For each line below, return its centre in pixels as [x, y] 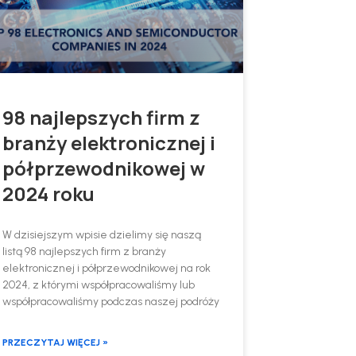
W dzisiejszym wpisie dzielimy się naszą [101, 235]
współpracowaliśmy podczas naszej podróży [110, 302]
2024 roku [48, 194]
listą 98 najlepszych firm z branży [84, 252]
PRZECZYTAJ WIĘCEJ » [55, 343]
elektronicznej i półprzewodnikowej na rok [106, 269]
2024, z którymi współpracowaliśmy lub [98, 285]
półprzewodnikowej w [103, 168]
